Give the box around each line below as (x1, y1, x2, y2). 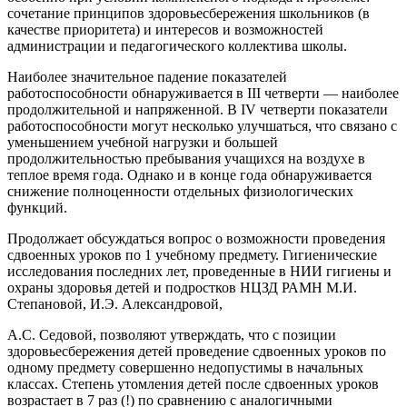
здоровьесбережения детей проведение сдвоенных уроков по (7, 342, 386, 359)
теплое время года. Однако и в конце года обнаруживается (7, 166, 372, 183)
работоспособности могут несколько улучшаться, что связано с (7, 117, 397, 134)
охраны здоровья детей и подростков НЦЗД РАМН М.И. (7, 279, 357, 295)
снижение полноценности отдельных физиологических (7, 183, 353, 199)
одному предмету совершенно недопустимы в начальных (7, 359, 363, 375)
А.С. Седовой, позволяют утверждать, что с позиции (7, 326, 336, 342)
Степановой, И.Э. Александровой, (7, 295, 223, 312)
